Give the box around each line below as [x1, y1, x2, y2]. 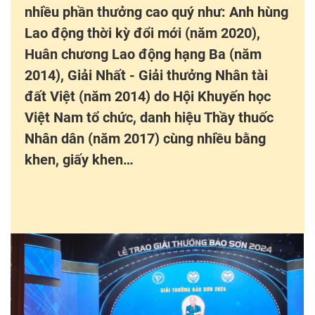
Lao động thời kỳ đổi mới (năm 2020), [25, 24, 260, 41]
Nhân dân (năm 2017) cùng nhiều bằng [25, 129, 266, 147]
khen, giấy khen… [25, 150, 134, 168]
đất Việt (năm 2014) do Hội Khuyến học [25, 87, 271, 105]
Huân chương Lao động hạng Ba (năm [25, 45, 262, 63]
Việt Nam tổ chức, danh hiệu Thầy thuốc [25, 108, 274, 126]
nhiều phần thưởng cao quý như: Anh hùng [25, 3, 288, 20]
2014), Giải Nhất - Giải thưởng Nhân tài [25, 66, 268, 84]
